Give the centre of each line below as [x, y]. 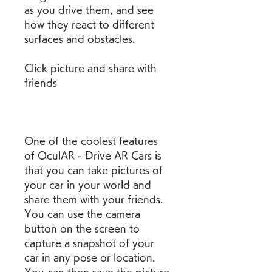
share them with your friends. [93, 199]
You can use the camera [82, 214]
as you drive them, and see [89, 10]
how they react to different [89, 24]
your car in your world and [88, 185]
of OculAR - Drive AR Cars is [93, 155]
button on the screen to [82, 228]
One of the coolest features [91, 141]
